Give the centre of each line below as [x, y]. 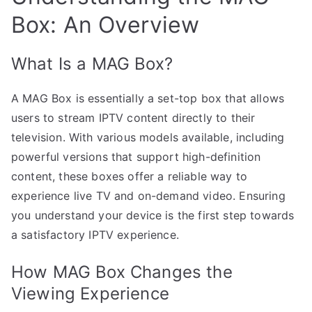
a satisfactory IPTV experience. [95, 234]
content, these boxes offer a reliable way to [130, 176]
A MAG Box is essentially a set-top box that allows [148, 98]
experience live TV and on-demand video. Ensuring [148, 195]
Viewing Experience [90, 293]
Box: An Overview [106, 24]
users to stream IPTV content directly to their [133, 117]
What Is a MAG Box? [92, 63]
